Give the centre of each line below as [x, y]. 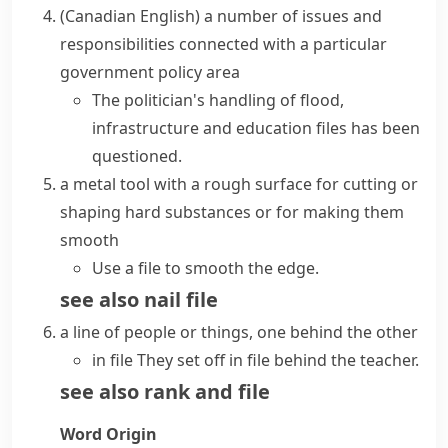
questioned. [137, 156]
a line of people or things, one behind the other [239, 332]
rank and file [207, 391]
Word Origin [108, 434]
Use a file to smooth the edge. [205, 268]
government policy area [150, 72]
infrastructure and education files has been [256, 128]
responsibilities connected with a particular [223, 44]
